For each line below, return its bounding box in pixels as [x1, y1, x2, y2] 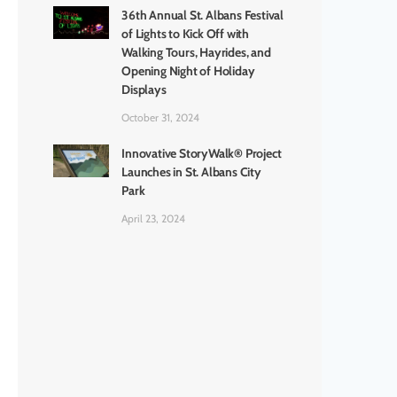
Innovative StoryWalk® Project [121, 144, 282, 161]
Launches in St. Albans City [121, 163, 261, 180]
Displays [121, 81, 167, 97]
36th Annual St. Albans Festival [121, 6, 284, 23]
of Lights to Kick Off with [121, 25, 250, 42]
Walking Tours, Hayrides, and [121, 43, 271, 60]
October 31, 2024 [121, 110, 200, 124]
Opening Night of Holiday [121, 62, 255, 79]
